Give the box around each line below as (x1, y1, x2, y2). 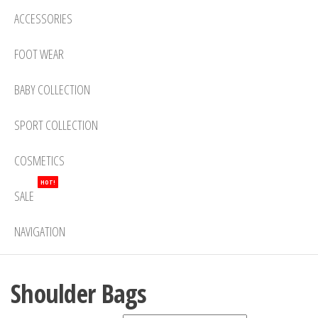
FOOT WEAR (14, 45, 64, 62)
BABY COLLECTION (14, 80, 90, 98)
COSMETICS (14, 151, 65, 169)
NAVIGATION (14, 222, 65, 240)
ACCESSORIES (14, 9, 72, 27)
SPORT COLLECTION (14, 116, 98, 133)
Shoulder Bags (11, 276, 147, 312)
